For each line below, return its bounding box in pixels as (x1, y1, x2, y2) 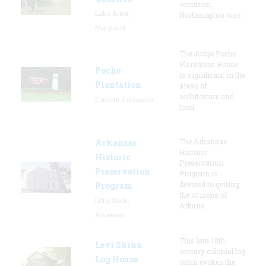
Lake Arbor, (95, 8, 129, 18)
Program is (179, 168, 218, 178)
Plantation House (179, 59, 238, 69)
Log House (95, 253, 138, 265)
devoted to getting (179, 179, 239, 189)
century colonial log (179, 246, 245, 256)
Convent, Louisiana (95, 94, 153, 104)
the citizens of (179, 189, 227, 199)
